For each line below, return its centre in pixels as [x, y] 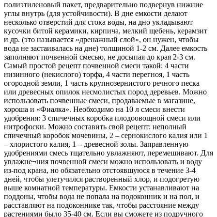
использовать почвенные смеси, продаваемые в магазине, [100, 101]
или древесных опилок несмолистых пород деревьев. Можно [105, 92]
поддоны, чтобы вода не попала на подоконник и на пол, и [102, 197]
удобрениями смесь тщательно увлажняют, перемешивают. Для [108, 153]
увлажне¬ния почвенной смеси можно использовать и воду [103, 162]
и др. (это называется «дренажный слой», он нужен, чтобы [101, 40]
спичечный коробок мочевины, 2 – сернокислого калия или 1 [106, 136]
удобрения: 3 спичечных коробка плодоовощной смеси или [102, 118]
